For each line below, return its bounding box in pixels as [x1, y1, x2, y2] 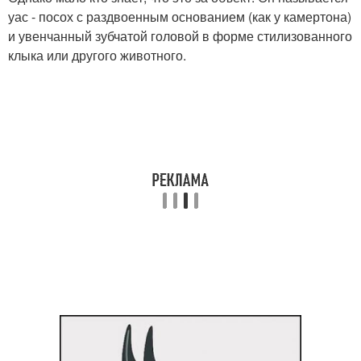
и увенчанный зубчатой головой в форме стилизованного [8, 26, 352, 45]
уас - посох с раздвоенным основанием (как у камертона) [8, 6, 351, 26]
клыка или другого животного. [8, 45, 186, 64]
